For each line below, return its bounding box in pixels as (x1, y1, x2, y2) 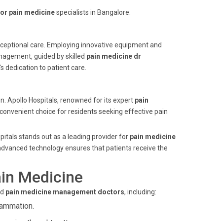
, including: (124, 188, 156, 196)
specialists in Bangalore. (55, 8, 131, 16)
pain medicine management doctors (5, 188, 124, 196)
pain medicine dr (86, 52, 141, 60)
